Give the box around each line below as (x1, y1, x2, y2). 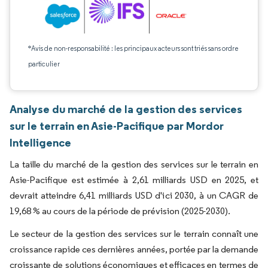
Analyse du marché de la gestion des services (10, 102, 242, 116)
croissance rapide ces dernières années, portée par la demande (10, 243, 258, 255)
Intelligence (10, 135, 71, 150)
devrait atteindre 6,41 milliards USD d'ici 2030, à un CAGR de (10, 190, 258, 201)
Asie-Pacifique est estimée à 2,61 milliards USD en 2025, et (10, 174, 258, 185)
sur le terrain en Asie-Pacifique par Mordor (10, 118, 224, 133)
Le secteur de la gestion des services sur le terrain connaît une (10, 228, 258, 239)
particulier (28, 59, 60, 68)
